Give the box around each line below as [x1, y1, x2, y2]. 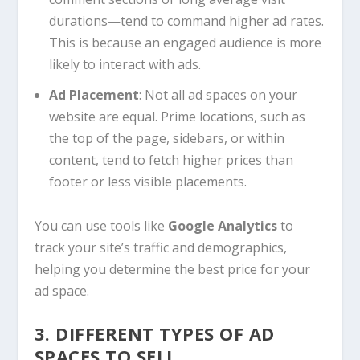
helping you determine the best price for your [34, 260, 310, 278]
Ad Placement [48, 86, 139, 104]
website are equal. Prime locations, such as [48, 108, 305, 126]
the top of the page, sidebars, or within [48, 129, 284, 148]
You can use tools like [34, 216, 168, 235]
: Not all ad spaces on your [138, 86, 297, 104]
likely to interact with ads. [48, 55, 201, 74]
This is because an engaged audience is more [48, 34, 321, 52]
